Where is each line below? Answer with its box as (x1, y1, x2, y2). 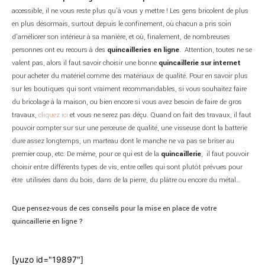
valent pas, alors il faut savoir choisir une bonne (12, 57, 159, 68)
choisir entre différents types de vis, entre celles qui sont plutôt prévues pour (12, 161, 243, 172)
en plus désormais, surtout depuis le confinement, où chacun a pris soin (12, 18, 231, 29)
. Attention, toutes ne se (179, 44, 252, 55)
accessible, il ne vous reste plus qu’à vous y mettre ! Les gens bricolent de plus (12, 5, 248, 16)
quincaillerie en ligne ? (12, 216, 83, 227)
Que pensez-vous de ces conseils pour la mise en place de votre (12, 203, 216, 214)
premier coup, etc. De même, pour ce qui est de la (12, 148, 161, 159)
